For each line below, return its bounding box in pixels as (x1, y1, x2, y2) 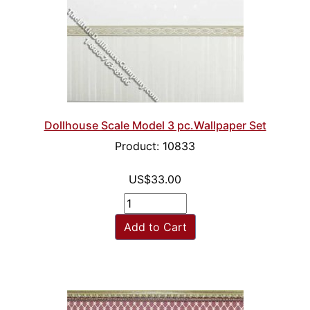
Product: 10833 (115, 139, 195, 154)
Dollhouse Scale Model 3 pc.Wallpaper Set (44, 118, 266, 133)
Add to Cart (123, 220, 187, 235)
